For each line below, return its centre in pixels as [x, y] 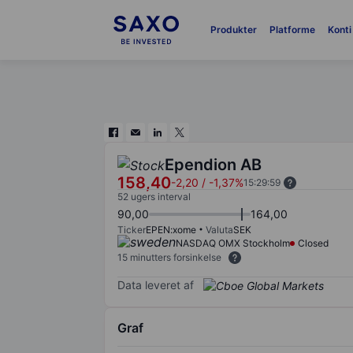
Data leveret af [156, 284]
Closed [313, 243]
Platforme [292, 30]
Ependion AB [213, 165]
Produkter [233, 30]
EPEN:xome [171, 230]
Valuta [219, 230]
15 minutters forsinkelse [169, 257]
